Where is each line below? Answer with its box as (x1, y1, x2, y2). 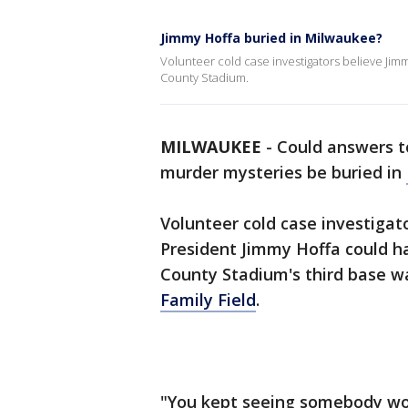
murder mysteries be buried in (160, 161, 406, 183)
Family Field (160, 289, 256, 311)
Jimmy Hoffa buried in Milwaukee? (160, 29, 382, 46)
